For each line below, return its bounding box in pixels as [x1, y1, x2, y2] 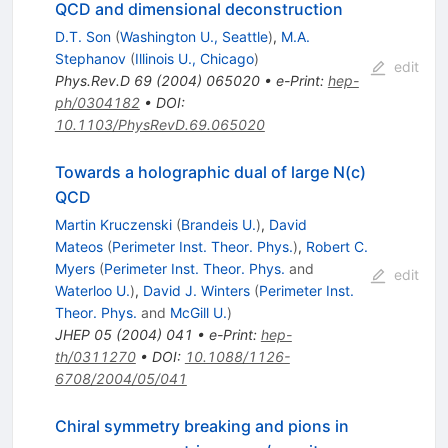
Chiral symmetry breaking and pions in [54, 416, 349, 437]
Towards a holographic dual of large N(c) [54, 162, 366, 183]
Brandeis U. [180, 216, 256, 234]
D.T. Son [54, 28, 111, 46]
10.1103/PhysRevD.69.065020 [54, 116, 265, 134]
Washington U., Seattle [119, 28, 268, 46]
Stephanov [54, 50, 126, 68]
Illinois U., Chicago [134, 50, 254, 68]
